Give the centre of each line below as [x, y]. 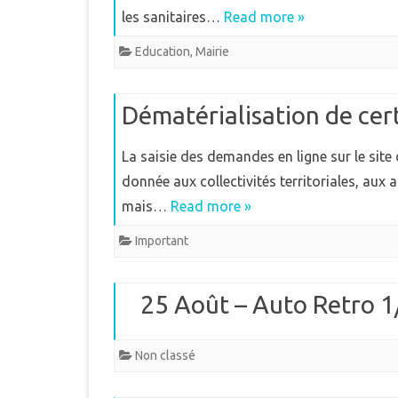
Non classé [165, 355]
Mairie [212, 52]
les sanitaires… [173, 17]
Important [162, 241]
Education [163, 52]
